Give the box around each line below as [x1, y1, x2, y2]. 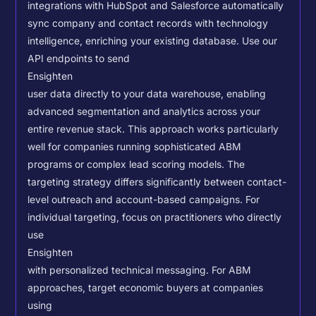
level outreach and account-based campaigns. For [28, 194, 260, 205]
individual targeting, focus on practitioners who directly [28, 212, 282, 223]
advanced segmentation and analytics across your [28, 106, 261, 117]
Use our [242, 35, 278, 47]
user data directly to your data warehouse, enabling [28, 88, 267, 99]
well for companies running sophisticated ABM [28, 141, 242, 152]
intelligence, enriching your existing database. [28, 35, 243, 47]
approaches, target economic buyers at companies [28, 282, 264, 293]
